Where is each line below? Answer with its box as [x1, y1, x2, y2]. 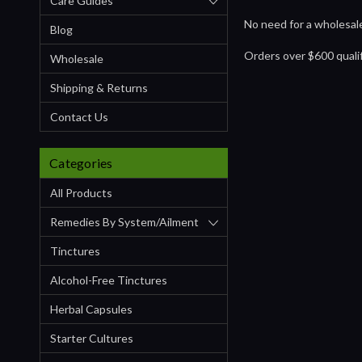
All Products [50, 185, 112, 200]
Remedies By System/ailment [50, 214, 199, 229]
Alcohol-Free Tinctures [50, 272, 167, 287]
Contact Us [50, 109, 108, 124]
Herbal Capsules [50, 301, 133, 316]
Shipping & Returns [50, 80, 148, 95]
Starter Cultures [50, 330, 133, 345]
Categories [49, 154, 113, 170]
